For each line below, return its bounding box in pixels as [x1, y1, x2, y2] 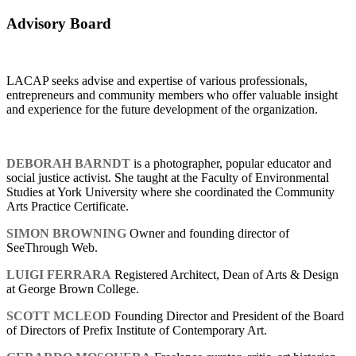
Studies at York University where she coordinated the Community [6, 185, 335, 199]
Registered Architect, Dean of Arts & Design [111, 268, 339, 282]
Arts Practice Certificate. [6, 199, 132, 214]
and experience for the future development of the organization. [6, 103, 318, 117]
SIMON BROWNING [6, 226, 126, 241]
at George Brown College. [6, 282, 139, 296]
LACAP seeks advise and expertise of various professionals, [6, 74, 308, 88]
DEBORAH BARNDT [6, 157, 130, 171]
